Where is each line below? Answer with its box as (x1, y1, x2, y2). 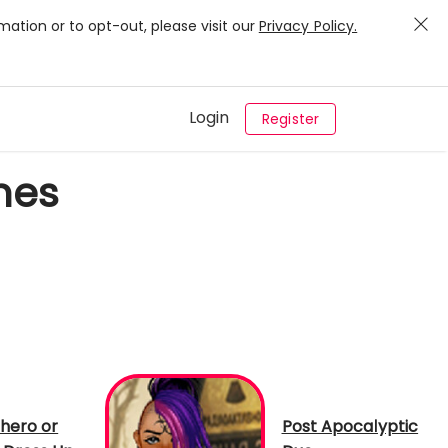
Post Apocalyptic (281, 415, 419, 439)
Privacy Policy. (258, 16, 358, 36)
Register (262, 109, 319, 129)
